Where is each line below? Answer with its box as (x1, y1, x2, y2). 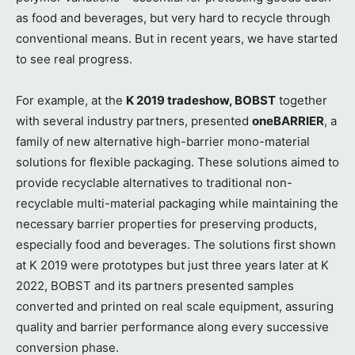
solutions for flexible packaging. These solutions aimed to (16, 155, 339, 170)
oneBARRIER (252, 113, 324, 129)
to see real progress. (16, 52, 132, 67)
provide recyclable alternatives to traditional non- (16, 175, 292, 191)
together (276, 93, 327, 109)
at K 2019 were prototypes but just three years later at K (16, 258, 329, 273)
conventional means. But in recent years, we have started (16, 31, 338, 47)
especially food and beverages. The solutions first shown (16, 237, 336, 253)
